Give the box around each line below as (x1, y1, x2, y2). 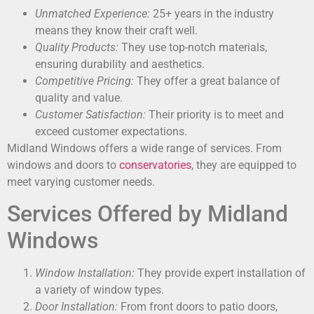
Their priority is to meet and (146, 107, 284, 121)
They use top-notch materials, (118, 40, 267, 54)
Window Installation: (35, 266, 135, 280)
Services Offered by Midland (7, 200, 288, 228)
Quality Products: (35, 40, 118, 54)
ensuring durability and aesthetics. (35, 57, 205, 71)
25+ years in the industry (150, 6, 274, 20)
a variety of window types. (35, 283, 164, 297)
